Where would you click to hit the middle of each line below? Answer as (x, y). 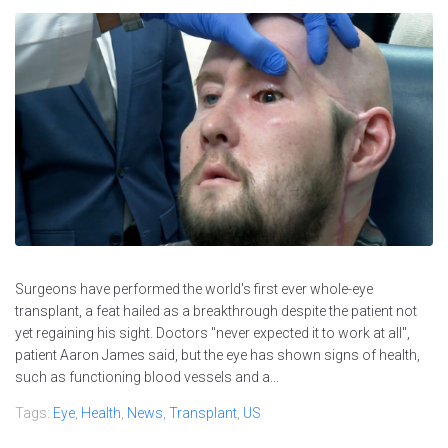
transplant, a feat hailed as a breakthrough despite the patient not (216, 310)
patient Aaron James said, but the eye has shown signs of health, (217, 354)
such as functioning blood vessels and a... (147, 376)
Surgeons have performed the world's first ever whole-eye (194, 288)
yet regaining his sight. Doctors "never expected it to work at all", (212, 332)
